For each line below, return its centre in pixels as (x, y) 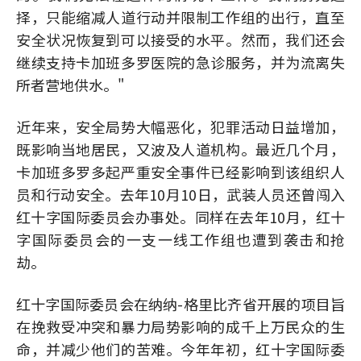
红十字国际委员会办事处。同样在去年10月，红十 (180, 217)
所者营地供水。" (71, 85)
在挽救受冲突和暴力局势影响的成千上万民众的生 (180, 326)
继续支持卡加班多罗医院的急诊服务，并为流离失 (180, 62)
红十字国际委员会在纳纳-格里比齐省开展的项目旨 (180, 304)
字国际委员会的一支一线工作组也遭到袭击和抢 (180, 239)
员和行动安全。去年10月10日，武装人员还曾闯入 (180, 194)
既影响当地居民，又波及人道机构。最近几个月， (180, 149)
